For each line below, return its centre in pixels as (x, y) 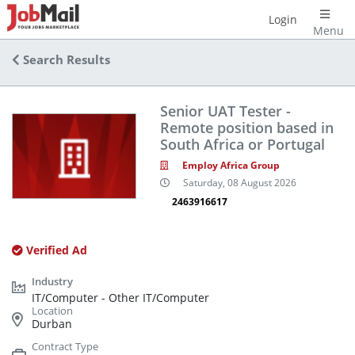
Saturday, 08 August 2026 (239, 182)
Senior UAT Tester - (225, 111)
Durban (52, 324)
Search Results (65, 60)
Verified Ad (55, 250)
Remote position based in (246, 128)
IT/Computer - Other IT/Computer (120, 298)
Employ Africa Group (231, 165)
